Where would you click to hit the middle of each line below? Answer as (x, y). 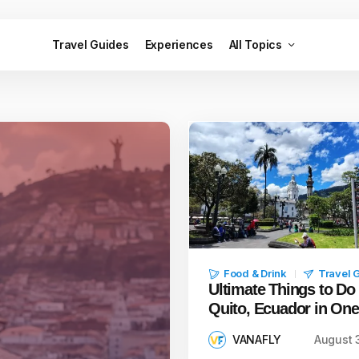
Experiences (179, 44)
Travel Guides (91, 44)
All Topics (255, 44)
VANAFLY (257, 339)
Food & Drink (255, 273)
